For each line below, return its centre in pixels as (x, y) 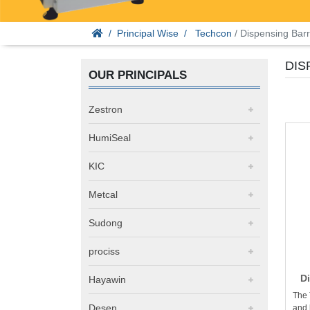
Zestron (106, 110)
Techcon (213, 34)
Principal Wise (148, 34)
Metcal (103, 195)
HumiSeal (110, 138)
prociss (104, 252)
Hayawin (107, 280)
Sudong (106, 223)
